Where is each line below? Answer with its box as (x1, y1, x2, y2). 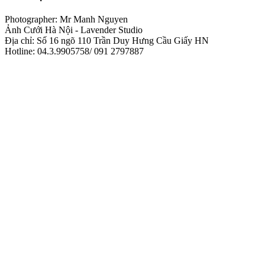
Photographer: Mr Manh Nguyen (5, 14, 128, 25)
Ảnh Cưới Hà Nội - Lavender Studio (5, 25, 143, 35)
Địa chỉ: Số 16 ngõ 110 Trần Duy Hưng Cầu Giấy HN (5, 35, 209, 46)
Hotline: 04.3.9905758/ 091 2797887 (5, 46, 144, 57)
